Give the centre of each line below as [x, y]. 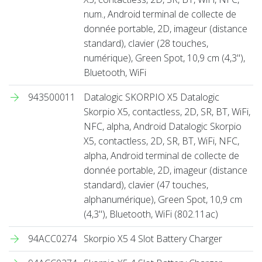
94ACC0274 [53, 238]
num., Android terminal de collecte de [160, 14]
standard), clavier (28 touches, [146, 43]
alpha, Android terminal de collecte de [161, 155]
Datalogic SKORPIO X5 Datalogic [151, 97]
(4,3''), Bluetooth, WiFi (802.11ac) [151, 214]
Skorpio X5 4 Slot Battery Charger [153, 238]
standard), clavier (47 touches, [146, 185]
